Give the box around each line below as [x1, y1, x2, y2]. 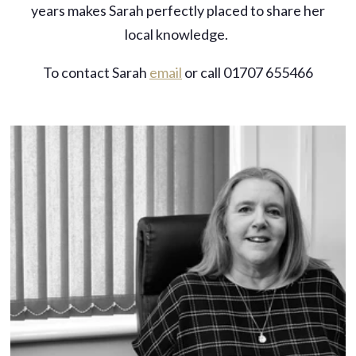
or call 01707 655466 [181, 63, 313, 81]
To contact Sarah [42, 63, 149, 81]
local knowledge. [125, 25, 231, 43]
